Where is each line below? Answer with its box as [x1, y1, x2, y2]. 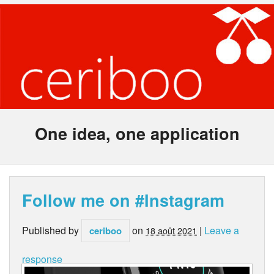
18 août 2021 [146, 224, 197, 237]
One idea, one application [34, 122, 240, 146]
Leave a [204, 223, 239, 238]
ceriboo [89, 224, 122, 238]
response [22, 252, 62, 267]
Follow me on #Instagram [22, 188, 224, 212]
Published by [22, 223, 81, 238]
